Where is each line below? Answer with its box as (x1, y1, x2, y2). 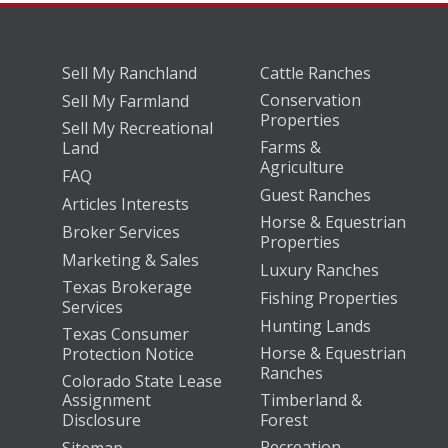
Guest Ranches (260, 184, 372, 206)
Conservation (260, 89, 362, 111)
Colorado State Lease (62, 370, 222, 392)
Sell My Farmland (62, 90, 189, 112)
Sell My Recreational (62, 117, 213, 139)
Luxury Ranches (260, 259, 380, 281)
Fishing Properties (260, 287, 399, 309)
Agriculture (260, 156, 345, 178)
